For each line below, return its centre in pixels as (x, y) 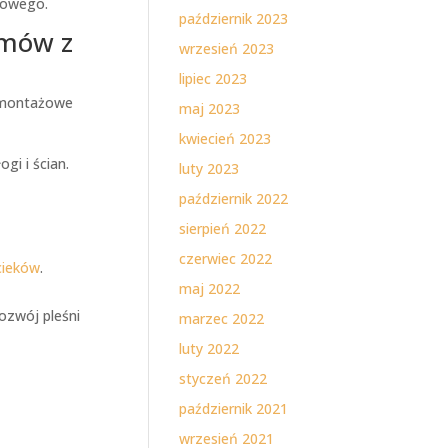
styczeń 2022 (223, 378)
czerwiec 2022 (226, 258)
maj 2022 (210, 288)
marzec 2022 (222, 318)
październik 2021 (234, 408)
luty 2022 (209, 348)
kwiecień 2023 (225, 138)
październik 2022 (234, 198)
